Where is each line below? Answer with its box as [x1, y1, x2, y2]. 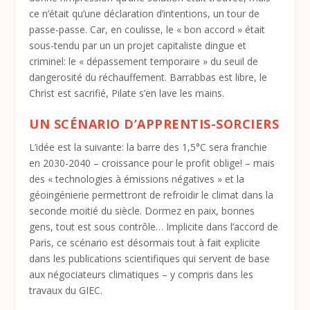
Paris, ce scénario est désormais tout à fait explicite [29, 236, 261, 250]
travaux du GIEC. [29, 284, 103, 298]
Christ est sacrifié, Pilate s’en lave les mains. [29, 86, 225, 100]
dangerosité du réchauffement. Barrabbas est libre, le [29, 70, 268, 84]
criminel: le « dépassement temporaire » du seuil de [29, 54, 259, 68]
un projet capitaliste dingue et [113, 38, 247, 52]
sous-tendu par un [29, 38, 114, 52]
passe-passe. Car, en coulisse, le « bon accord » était [29, 22, 266, 36]
